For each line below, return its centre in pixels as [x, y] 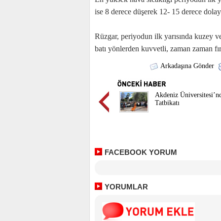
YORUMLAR [126, 187]
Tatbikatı [167, 103]
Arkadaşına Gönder [186, 66]
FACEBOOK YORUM [141, 152]
